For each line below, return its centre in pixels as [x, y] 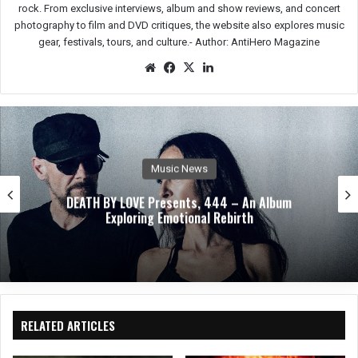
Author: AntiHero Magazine [257, 42]
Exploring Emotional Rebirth [145, 218]
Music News [145, 169]
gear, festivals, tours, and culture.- [117, 42]
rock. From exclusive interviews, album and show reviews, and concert [179, 8]
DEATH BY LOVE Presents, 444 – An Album [145, 203]
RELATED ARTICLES [68, 325]
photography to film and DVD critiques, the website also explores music [179, 25]
